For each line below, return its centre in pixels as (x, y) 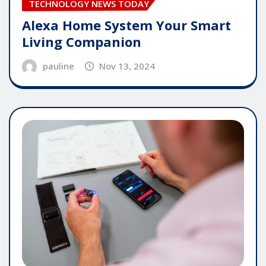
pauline (58, 66)
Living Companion (82, 42)
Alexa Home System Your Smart (126, 25)
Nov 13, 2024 (127, 66)
